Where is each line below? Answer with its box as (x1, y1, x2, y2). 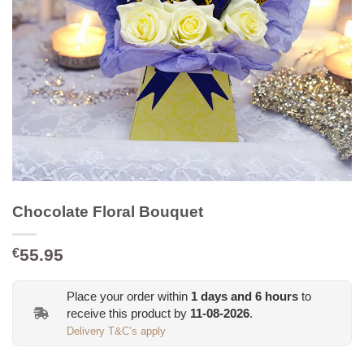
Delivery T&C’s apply (67, 325, 166, 337)
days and (197, 288, 255, 303)
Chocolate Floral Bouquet (12, 202, 203, 220)
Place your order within (67, 288, 191, 303)
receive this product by (67, 305, 190, 320)
